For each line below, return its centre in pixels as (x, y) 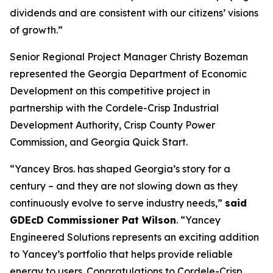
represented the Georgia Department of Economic (128, 74)
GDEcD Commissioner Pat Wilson (93, 220)
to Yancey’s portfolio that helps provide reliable (121, 254)
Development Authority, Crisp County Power (112, 125)
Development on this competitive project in (110, 91)
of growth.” (36, 30)
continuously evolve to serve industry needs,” (117, 203)
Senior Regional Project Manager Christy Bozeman (129, 57)
